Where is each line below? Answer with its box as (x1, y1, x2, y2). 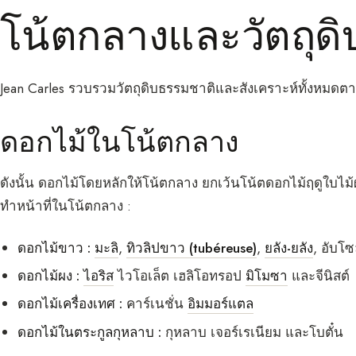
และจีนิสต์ (288, 266, 350, 286)
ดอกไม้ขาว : (17, 238, 91, 257)
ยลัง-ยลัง (265, 238, 314, 257)
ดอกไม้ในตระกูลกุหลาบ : (17, 322, 162, 342)
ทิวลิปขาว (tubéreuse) (126, 238, 257, 257)
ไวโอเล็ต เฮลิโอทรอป (114, 266, 246, 286)
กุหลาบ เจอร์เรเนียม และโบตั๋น (161, 322, 344, 342)
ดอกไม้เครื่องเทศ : (17, 294, 123, 314)
